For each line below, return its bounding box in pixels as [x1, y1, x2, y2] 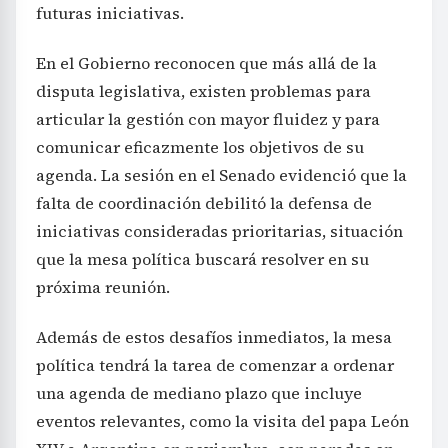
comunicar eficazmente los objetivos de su [36, 135, 364, 158]
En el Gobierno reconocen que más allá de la [36, 51, 377, 74]
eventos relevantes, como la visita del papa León [36, 409, 409, 432]
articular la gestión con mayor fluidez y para [36, 107, 380, 130]
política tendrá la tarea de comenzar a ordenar [36, 353, 394, 376]
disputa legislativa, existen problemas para [36, 79, 371, 102]
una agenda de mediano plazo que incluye [36, 381, 362, 404]
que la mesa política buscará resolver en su [36, 247, 369, 270]
